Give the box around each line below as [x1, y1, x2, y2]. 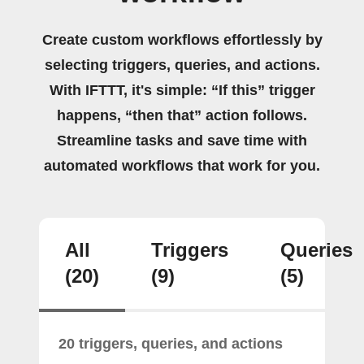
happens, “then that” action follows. [57, 106, 307, 123]
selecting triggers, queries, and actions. [44, 56, 320, 73]
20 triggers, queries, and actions [58, 335, 283, 352]
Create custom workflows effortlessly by [41, 31, 323, 48]
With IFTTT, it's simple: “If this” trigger [49, 81, 315, 98]
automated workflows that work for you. [44, 157, 320, 174]
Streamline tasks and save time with [57, 132, 307, 149]
